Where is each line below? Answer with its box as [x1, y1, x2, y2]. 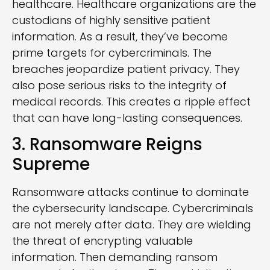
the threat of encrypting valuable [12, 233, 193, 248]
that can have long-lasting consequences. [12, 110, 242, 125]
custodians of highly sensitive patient [12, 12, 210, 28]
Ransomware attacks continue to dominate [12, 184, 249, 199]
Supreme [12, 152, 90, 176]
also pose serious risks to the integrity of [12, 77, 227, 93]
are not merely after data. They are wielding [12, 216, 251, 232]
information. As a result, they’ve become [12, 28, 228, 44]
